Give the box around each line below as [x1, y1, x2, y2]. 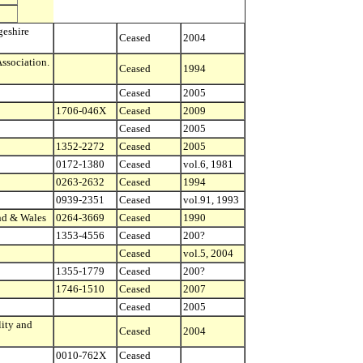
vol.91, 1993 [183, 194, 239, 206]
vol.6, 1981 [183, 158, 233, 170]
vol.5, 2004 [183, 247, 233, 259]
